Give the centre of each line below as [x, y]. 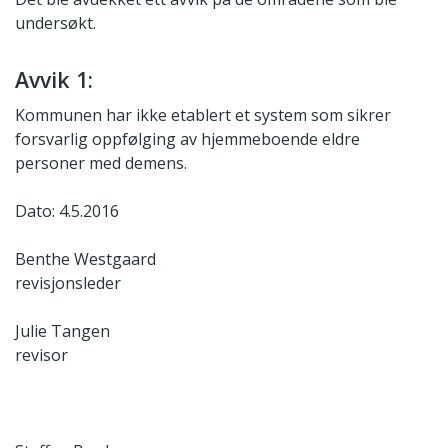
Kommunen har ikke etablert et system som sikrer [203, 115]
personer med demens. [101, 163]
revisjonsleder [68, 283]
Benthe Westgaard [85, 259]
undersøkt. [55, 22]
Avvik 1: [54, 79]
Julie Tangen [62, 331]
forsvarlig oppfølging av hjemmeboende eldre [187, 139]
